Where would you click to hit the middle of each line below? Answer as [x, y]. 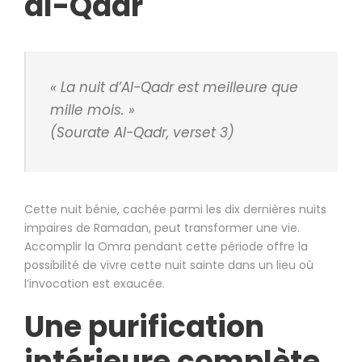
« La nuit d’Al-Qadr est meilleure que [174, 88]
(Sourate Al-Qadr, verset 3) [142, 133]
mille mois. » [93, 110]
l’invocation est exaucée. [95, 284]
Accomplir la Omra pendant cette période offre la [166, 247]
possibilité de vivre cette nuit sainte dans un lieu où [169, 265]
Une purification [144, 327]
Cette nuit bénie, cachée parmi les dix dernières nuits [175, 210]
